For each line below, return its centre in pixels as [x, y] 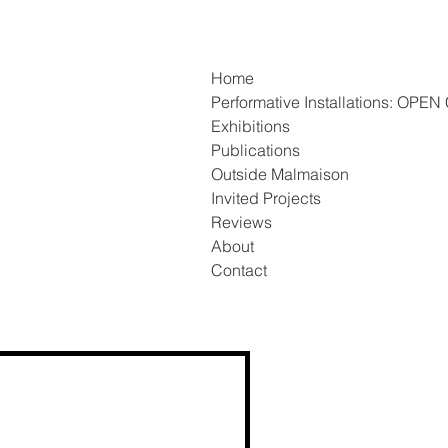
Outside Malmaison [280, 174]
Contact [239, 270]
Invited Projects [266, 198]
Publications [255, 150]
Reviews [241, 222]
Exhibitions [250, 126]
